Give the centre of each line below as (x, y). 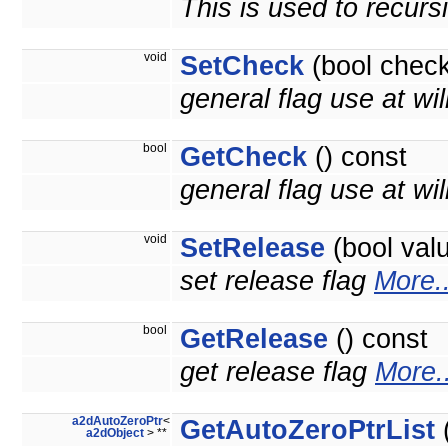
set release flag (277, 281)
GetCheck (243, 157)
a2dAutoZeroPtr (117, 421)
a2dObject (115, 433)
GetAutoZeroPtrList (307, 430)
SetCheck (242, 66)
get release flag (277, 372)
